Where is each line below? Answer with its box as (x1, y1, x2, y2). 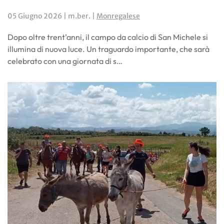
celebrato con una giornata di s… (7, 55, 122, 66)
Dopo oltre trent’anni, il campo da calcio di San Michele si (7, 31, 208, 42)
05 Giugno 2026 (7, 11, 62, 20)
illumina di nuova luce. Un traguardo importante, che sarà (7, 43, 209, 54)
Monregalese (96, 11, 140, 20)
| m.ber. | (62, 11, 96, 20)
